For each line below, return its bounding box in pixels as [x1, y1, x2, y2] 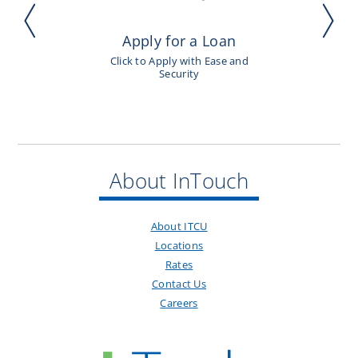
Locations [154, 238, 204, 253]
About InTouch [109, 167, 249, 195]
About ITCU [150, 219, 208, 234]
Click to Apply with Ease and [109, 54, 249, 69]
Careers [160, 296, 198, 311]
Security [159, 66, 200, 82]
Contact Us [152, 276, 206, 292]
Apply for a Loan [122, 31, 237, 51]
